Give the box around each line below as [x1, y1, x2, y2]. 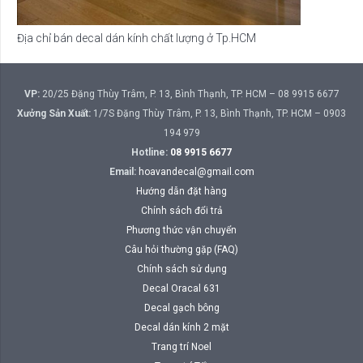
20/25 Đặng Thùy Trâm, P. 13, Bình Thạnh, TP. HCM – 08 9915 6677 [39, 88, 340, 100]
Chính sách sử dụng [136, 263, 227, 275]
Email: [109, 165, 136, 177]
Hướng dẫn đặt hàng [136, 185, 227, 197]
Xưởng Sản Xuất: [17, 107, 91, 119]
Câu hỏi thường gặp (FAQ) [125, 243, 238, 255]
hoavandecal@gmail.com [138, 165, 254, 177]
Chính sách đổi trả [140, 204, 223, 216]
